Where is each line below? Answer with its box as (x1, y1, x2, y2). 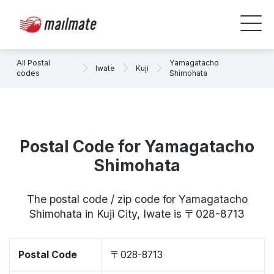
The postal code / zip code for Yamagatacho (26, 193, 248, 206)
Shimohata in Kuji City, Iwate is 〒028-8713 (29, 207, 245, 220)
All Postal (17, 58, 50, 67)
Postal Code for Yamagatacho (20, 137, 254, 156)
